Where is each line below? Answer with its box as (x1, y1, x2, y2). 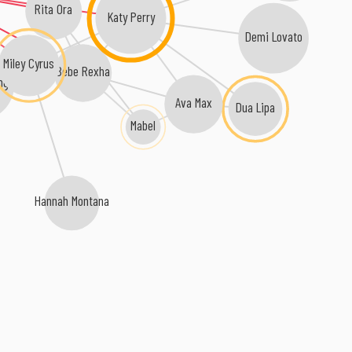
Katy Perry (107, 8, 156, 25)
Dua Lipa (235, 98, 275, 116)
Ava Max (174, 93, 212, 111)
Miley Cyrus (3, 55, 54, 73)
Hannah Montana (35, 193, 110, 211)
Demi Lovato (243, 27, 301, 45)
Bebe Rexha (55, 61, 110, 79)
